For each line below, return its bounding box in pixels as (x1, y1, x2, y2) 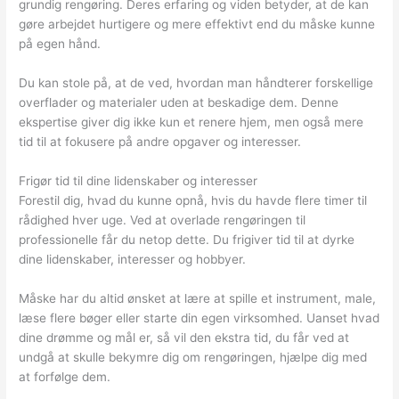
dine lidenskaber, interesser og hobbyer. (19, 251, 247, 266)
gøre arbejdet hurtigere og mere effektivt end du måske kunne (19, 16, 376, 31)
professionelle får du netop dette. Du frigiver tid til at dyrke (19, 232, 355, 247)
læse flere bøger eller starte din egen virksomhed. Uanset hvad (19, 310, 380, 325)
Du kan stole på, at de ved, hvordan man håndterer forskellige (19, 75, 374, 90)
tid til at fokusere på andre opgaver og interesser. (19, 134, 302, 149)
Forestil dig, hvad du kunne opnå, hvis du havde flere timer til (19, 192, 368, 208)
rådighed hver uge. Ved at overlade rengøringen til (19, 212, 306, 227)
